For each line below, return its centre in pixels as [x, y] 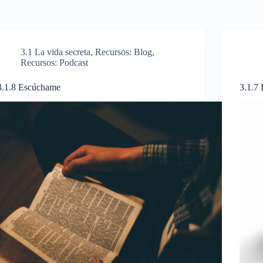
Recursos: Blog [124, 52]
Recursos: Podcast [55, 63]
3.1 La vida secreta [56, 52]
